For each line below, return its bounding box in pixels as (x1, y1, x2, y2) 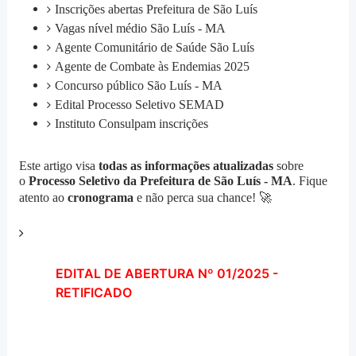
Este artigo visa (18, 159, 99, 173)
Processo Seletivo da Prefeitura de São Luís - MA (28, 174, 292, 188)
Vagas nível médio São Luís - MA (54, 21, 226, 36)
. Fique (292, 174, 327, 188)
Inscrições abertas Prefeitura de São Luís (54, 2, 257, 17)
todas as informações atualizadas (98, 159, 273, 173)
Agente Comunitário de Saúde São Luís (54, 41, 254, 55)
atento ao (18, 191, 68, 205)
